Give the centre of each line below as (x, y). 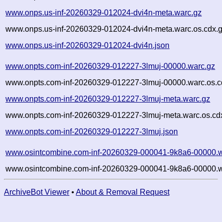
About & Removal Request (123, 192)
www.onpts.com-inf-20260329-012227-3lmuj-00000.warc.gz (111, 66)
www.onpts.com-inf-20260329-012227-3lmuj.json (92, 131)
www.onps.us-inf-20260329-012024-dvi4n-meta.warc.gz (104, 12)
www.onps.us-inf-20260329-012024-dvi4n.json (88, 45)
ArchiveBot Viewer (37, 192)
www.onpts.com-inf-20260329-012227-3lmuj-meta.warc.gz (108, 99)
